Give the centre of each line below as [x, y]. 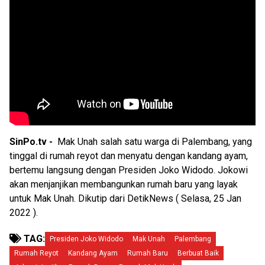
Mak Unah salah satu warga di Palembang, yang [155, 142]
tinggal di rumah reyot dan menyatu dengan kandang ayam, [129, 156]
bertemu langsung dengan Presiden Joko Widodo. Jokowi [129, 170]
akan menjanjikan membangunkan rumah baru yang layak [124, 185]
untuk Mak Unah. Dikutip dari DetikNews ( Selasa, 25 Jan [125, 199]
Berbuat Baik [198, 253]
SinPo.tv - [33, 142]
